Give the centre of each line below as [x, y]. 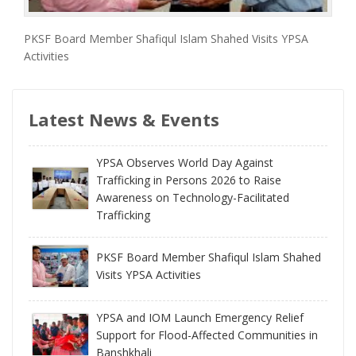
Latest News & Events [124, 119]
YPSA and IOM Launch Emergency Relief [200, 317]
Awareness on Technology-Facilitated [193, 197]
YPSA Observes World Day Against [185, 162]
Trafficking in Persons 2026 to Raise [189, 180]
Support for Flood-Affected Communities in [207, 335]
